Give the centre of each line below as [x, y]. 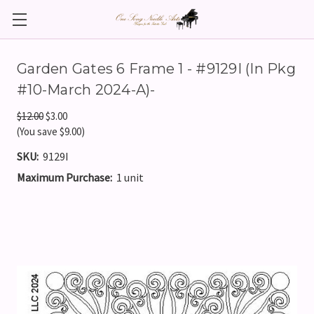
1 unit [130, 177]
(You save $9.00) [51, 131]
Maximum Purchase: [64, 177]
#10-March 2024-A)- [86, 90]
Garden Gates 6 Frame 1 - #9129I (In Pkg [156, 69]
